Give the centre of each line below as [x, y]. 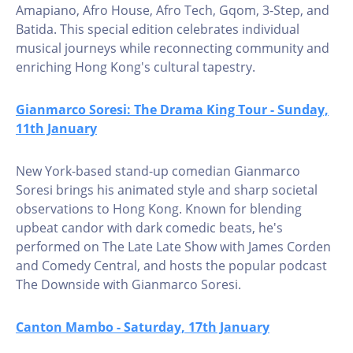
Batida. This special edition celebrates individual [158, 29]
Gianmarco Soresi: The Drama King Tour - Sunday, [172, 110]
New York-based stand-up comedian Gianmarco [158, 171]
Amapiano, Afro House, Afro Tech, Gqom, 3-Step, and [173, 10]
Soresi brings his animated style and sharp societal [167, 190]
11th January [56, 128]
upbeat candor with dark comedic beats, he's [149, 228]
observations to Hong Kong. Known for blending [159, 209]
